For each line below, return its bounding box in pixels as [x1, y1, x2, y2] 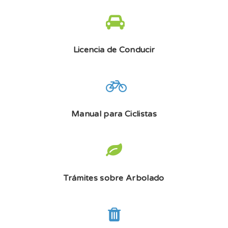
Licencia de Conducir [73, 45, 155, 55]
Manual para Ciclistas [71, 109, 157, 119]
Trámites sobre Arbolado [64, 173, 164, 183]
